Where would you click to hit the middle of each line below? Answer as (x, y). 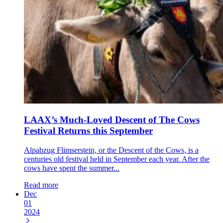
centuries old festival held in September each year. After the (117, 159)
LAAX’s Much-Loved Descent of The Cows (112, 120)
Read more (41, 185)
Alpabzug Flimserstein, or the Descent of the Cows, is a (111, 150)
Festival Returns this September (88, 131)
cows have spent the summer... (72, 168)
